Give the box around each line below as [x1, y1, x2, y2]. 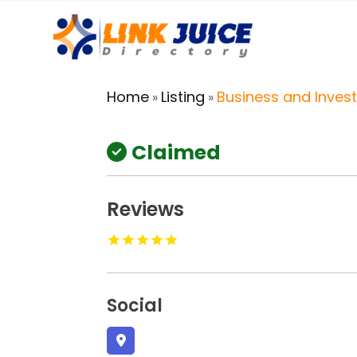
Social [107, 292, 163, 318]
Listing [161, 86, 206, 107]
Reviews [107, 195, 185, 222]
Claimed [131, 138, 222, 167]
